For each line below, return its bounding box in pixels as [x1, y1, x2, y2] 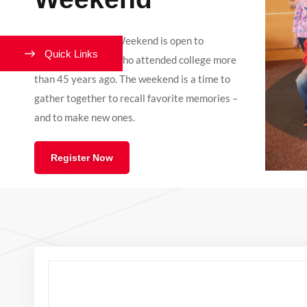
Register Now [51, 152, 113, 163]
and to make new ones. [34, 111, 135, 123]
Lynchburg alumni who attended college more [34, 53, 236, 66]
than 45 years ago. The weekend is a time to [34, 73, 230, 85]
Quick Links [45, 47, 98, 60]
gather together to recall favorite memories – [34, 92, 238, 104]
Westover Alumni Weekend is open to [34, 34, 204, 47]
